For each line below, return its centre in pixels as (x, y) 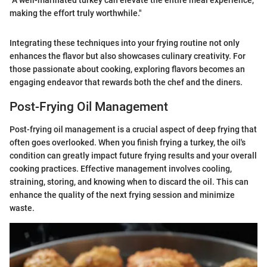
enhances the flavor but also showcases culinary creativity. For (128, 56)
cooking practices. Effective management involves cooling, (121, 169)
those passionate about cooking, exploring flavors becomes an (127, 69)
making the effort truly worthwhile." (76, 13)
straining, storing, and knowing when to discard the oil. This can (129, 182)
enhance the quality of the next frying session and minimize (122, 195)
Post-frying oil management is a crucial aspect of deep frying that (133, 130)
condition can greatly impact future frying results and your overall (133, 156)
